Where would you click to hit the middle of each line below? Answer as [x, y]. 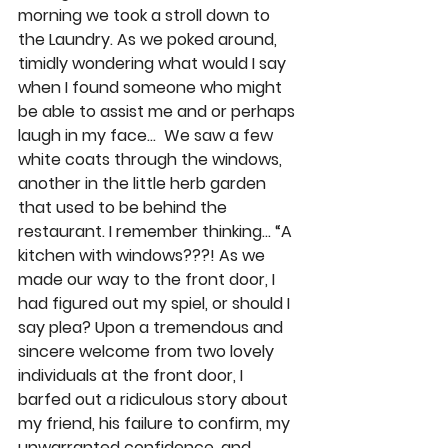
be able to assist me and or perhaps [158, 111]
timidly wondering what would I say [154, 63]
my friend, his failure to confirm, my [156, 423]
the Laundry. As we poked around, [149, 39]
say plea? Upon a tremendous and [152, 327]
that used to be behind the [124, 207]
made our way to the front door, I [148, 279]
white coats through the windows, [152, 159]
